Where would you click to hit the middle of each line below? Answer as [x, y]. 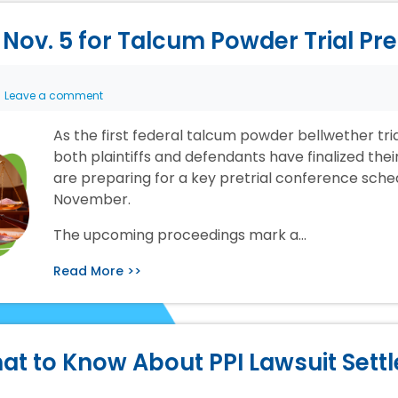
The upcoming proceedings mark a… [179, 235]
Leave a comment [54, 96]
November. [92, 200]
